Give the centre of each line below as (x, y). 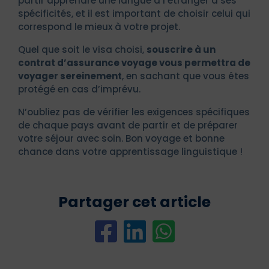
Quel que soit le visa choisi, (82, 49)
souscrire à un (181, 49)
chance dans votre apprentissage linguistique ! (130, 151)
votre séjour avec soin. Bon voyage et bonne (121, 138)
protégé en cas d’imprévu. (79, 89)
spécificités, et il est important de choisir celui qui (134, 13)
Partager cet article (134, 202)
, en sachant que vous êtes (186, 76)
